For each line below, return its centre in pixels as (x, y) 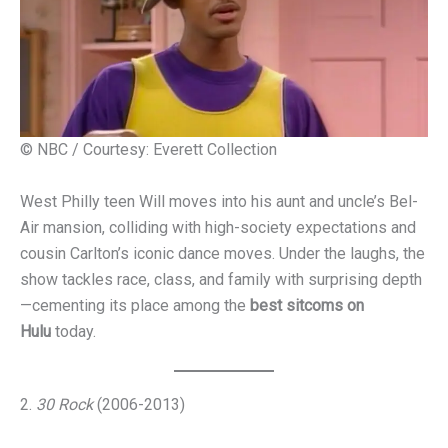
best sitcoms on (307, 305)
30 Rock (64, 405)
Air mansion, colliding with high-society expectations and (218, 227)
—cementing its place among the (135, 305)
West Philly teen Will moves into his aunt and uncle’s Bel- (219, 201)
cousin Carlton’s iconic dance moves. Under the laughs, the (222, 253)
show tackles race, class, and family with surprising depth (221, 279)
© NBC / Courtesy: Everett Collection (148, 150)
